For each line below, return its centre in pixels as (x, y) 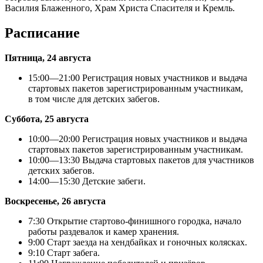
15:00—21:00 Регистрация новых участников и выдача (138, 78)
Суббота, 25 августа (47, 119)
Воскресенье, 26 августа (55, 201)
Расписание (42, 33)
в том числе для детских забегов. (94, 99)
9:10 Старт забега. (64, 253)
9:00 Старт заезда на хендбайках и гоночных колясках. (138, 242)
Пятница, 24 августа (48, 58)
